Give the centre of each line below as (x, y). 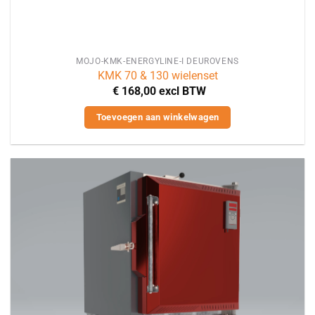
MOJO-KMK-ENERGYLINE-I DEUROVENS (157, 61)
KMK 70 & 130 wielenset (157, 76)
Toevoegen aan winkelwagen (157, 117)
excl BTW (182, 91)
